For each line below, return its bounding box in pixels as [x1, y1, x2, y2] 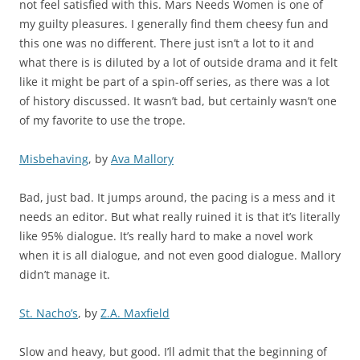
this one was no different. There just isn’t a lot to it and [19, 35, 314, 51]
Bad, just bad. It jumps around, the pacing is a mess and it [19, 190, 335, 206]
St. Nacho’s [19, 305, 78, 321]
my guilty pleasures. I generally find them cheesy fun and [19, 16, 329, 32]
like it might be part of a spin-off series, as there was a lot [19, 74, 329, 90]
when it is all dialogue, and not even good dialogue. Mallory [19, 247, 341, 264]
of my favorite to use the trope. [19, 112, 186, 129]
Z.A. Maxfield [100, 305, 170, 321]
